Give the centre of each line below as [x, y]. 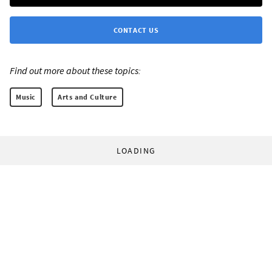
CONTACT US [136, 30]
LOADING [136, 150]
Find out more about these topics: [75, 70]
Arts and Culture [87, 97]
